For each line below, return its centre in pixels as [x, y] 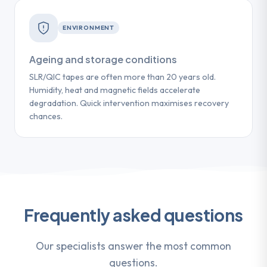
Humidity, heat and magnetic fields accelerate [115, 90]
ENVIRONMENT [89, 27]
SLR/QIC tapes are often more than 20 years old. [122, 77]
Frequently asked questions [133, 215]
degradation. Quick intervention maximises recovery [129, 103]
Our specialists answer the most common [133, 246]
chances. [46, 117]
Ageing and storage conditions [103, 59]
